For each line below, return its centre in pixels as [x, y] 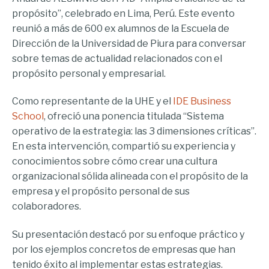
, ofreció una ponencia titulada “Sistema [134, 116]
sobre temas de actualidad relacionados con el [117, 58]
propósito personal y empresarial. [89, 73]
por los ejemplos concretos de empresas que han [124, 249]
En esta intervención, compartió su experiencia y [124, 147]
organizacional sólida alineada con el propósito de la [130, 177]
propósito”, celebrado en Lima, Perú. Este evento [123, 13]
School [28, 116]
